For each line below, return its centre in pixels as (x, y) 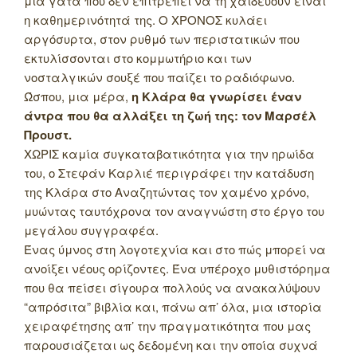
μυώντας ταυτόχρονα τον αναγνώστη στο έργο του (174, 211)
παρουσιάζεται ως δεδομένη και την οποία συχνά (171, 345)
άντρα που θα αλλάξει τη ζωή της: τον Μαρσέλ (170, 116)
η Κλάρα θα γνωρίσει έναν (216, 97)
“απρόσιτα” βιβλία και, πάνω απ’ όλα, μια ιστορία (173, 307)
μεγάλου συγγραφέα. (91, 230)
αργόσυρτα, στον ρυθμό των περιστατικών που (162, 39)
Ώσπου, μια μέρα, (78, 96)
